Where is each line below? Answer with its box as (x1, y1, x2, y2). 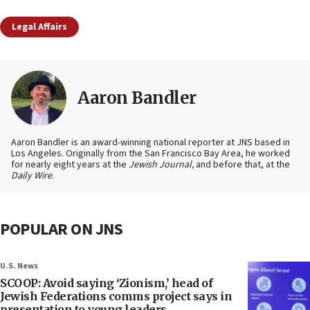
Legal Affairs (12, 20, 67, 35)
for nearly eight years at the (11, 158, 129, 172)
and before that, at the (194, 158, 290, 172)
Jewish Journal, (129, 158, 194, 172)
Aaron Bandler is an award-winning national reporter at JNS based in (11, 136, 290, 150)
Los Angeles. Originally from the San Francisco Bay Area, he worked (11, 147, 290, 161)
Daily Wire (11, 169, 52, 183)
